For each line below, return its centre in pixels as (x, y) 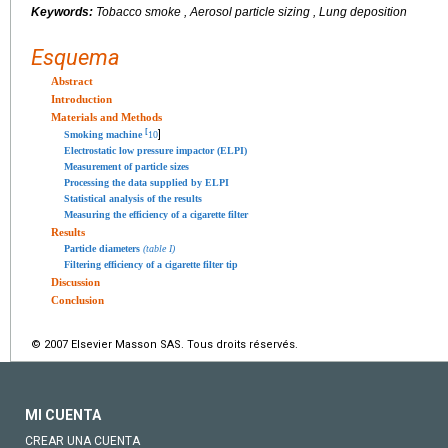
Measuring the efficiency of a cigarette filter (156, 215)
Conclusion (77, 300)
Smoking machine (104, 135)
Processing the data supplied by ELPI (146, 183)
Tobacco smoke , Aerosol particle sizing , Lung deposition (251, 12)
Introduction (81, 99)
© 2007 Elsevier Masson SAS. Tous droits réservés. (164, 345)
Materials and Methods (106, 117)
